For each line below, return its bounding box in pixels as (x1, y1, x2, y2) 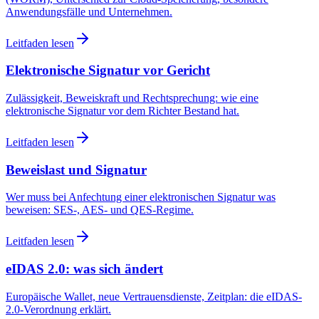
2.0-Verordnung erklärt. (6, 303, 111, 315)
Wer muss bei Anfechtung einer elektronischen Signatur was (6, 191, 276, 204)
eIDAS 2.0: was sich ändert (6, 261, 163, 277)
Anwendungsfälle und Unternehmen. (6, 5, 172, 18)
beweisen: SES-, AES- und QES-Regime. (6, 204, 194, 216)
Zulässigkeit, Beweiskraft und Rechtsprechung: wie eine (6, 92, 258, 104)
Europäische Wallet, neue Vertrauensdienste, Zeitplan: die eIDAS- (6, 290, 302, 303)
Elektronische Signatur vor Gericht (6, 63, 210, 78)
